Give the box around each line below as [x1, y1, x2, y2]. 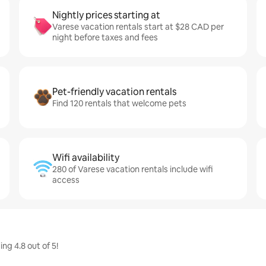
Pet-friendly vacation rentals [52, 85, 176, 98]
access [52, 175, 80, 185]
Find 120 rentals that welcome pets [52, 98, 186, 109]
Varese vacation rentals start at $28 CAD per [52, 21, 224, 32]
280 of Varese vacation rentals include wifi [52, 164, 213, 175]
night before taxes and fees [52, 32, 158, 43]
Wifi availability [52, 151, 119, 164]
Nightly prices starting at [52, 9, 160, 21]
